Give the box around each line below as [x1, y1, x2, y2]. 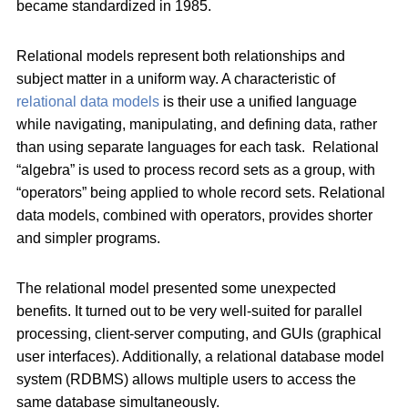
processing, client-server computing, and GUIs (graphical [16, 325, 382, 342]
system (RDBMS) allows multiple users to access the [16, 371, 356, 387]
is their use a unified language [159, 93, 357, 109]
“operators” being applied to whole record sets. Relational [16, 184, 385, 200]
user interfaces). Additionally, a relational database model [16, 348, 384, 364]
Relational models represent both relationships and [16, 47, 345, 64]
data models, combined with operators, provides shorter [16, 207, 372, 223]
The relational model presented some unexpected [16, 280, 336, 296]
